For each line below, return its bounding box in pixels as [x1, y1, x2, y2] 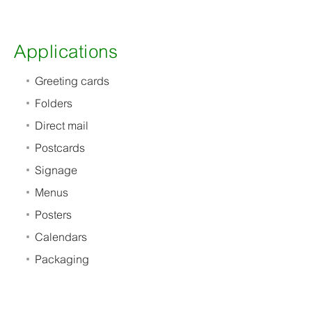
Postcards [35, 141, 85, 154]
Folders [35, 97, 72, 109]
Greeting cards [35, 75, 109, 87]
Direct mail [35, 119, 88, 132]
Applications [14, 41, 118, 61]
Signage [35, 164, 77, 176]
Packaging [35, 253, 89, 265]
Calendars [35, 231, 87, 243]
